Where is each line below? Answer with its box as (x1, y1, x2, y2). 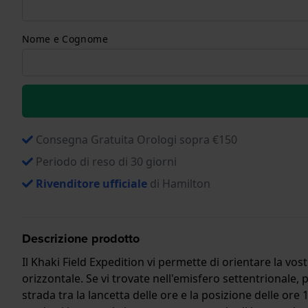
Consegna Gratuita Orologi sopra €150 (36, 131, 237, 147)
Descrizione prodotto (22, 229, 140, 247)
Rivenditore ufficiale (36, 175, 147, 191)
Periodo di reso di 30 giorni (36, 153, 177, 169)
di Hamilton (147, 175, 210, 191)
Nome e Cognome (22, 32, 108, 45)
